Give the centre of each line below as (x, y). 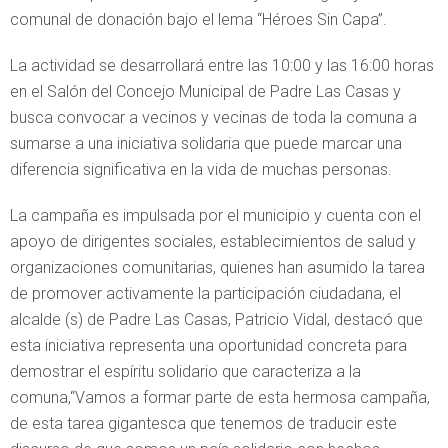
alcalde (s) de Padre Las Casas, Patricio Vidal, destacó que (216, 319)
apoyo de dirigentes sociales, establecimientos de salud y (213, 241)
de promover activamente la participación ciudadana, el (205, 293)
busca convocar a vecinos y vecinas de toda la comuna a (213, 117)
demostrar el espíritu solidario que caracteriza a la (185, 371)
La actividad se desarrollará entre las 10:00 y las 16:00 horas (222, 65)
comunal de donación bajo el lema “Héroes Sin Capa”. (198, 19)
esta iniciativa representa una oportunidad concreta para (208, 345)
